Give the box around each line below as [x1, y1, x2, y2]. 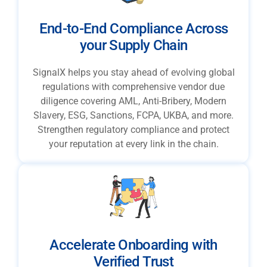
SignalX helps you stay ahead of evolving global [32, 66, 235, 78]
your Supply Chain [79, 37, 188, 54]
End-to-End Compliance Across [39, 20, 228, 37]
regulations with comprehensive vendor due [42, 80, 225, 92]
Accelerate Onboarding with [49, 236, 218, 253]
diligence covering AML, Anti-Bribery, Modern [41, 95, 226, 107]
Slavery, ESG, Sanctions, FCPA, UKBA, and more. [33, 109, 234, 121]
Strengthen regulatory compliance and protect [38, 123, 229, 135]
